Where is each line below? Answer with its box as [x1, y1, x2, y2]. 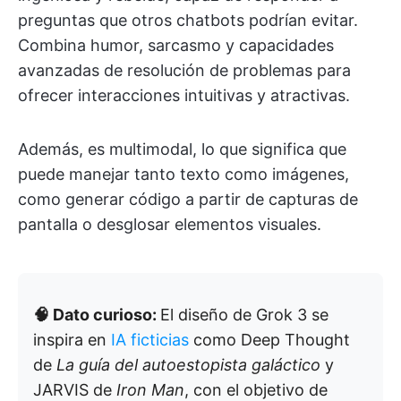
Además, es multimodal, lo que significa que [18, 139, 346, 158]
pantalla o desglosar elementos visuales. [18, 214, 321, 234]
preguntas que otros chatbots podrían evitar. [18, 10, 358, 30]
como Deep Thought [189, 329, 350, 349]
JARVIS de [33, 380, 116, 399]
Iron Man [116, 380, 184, 399]
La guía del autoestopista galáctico [56, 354, 320, 374]
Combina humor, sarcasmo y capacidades [18, 35, 334, 55]
